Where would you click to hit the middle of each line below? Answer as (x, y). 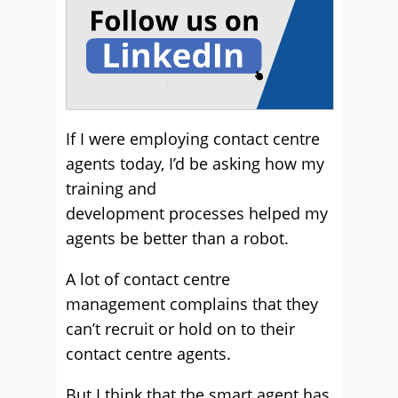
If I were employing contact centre (193, 139)
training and (111, 188)
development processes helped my (197, 213)
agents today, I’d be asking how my (195, 163)
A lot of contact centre (148, 279)
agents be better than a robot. (177, 238)
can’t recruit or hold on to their (180, 329)
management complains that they (192, 304)
